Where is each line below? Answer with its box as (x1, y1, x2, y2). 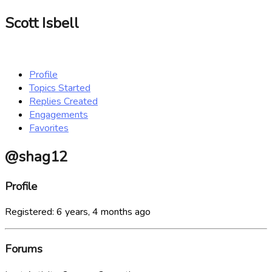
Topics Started (29, 81, 90, 95)
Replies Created (29, 94, 98, 108)
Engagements (29, 107, 88, 121)
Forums (5, 241, 42, 257)
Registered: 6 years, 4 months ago (5, 205, 151, 219)
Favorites (29, 121, 69, 135)
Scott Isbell (5, 13, 79, 33)
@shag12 (5, 146, 67, 166)
